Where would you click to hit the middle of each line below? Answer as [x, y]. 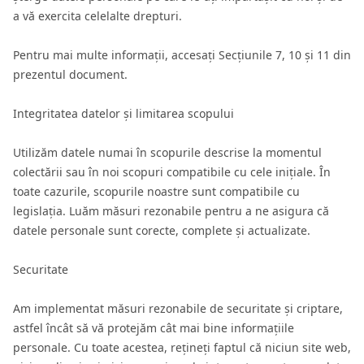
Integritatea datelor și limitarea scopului [123, 113]
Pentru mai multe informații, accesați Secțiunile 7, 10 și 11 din [182, 55]
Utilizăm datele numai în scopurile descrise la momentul [167, 152]
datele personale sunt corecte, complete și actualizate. [162, 230]
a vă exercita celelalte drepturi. [97, 16]
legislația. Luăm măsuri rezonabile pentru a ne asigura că [171, 211]
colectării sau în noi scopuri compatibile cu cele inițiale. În [172, 172]
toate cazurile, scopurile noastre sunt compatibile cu [156, 191]
